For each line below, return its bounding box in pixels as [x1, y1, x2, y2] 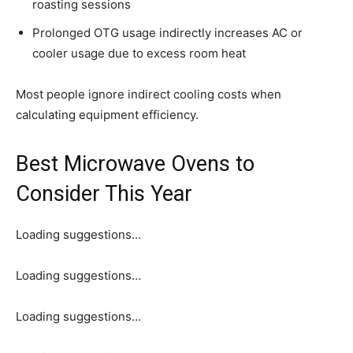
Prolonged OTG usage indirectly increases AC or [32, 24, 303, 40]
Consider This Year [16, 180, 192, 206]
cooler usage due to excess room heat [32, 45, 246, 61]
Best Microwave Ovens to [16, 150, 255, 176]
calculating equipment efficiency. [16, 106, 199, 122]
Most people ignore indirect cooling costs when [16, 86, 281, 102]
